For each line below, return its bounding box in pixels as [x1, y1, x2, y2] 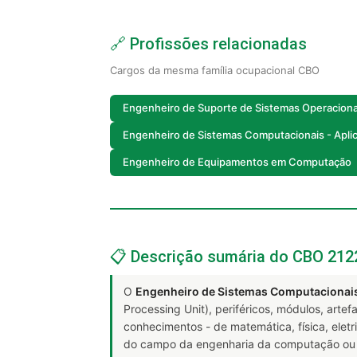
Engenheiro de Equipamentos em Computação [123, 155, 351, 169]
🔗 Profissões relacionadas [110, 33, 307, 53]
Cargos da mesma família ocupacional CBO [110, 63, 320, 76]
